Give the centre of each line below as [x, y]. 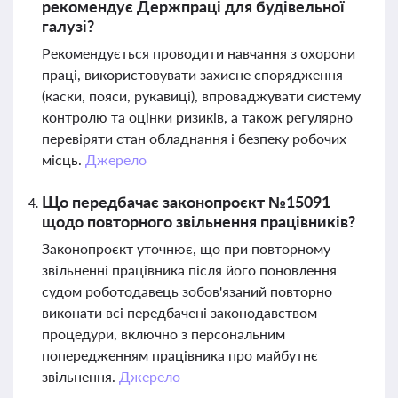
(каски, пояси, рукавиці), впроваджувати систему [201, 96]
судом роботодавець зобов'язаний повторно [187, 291]
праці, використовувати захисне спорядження [192, 74]
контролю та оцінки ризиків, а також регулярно [197, 117]
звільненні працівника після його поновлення [189, 270]
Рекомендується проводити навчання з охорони [199, 53]
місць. [64, 159]
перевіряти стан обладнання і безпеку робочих [194, 138]
